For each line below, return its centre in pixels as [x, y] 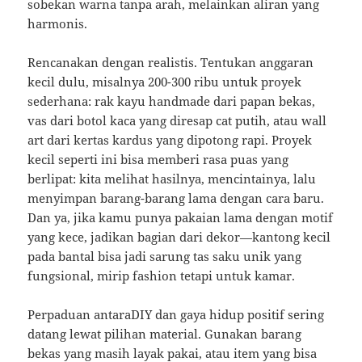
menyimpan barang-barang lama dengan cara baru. [176, 198]
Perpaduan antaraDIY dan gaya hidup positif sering [176, 315]
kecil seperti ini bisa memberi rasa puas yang [158, 160]
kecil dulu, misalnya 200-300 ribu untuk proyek [165, 82]
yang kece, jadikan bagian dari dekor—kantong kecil [179, 237]
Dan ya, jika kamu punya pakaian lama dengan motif [181, 218]
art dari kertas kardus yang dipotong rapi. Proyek [170, 140]
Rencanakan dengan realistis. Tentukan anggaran [171, 63]
